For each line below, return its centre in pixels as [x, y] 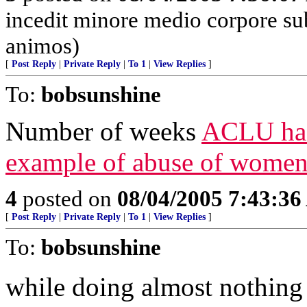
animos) [42, 46]
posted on [67, 198]
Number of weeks [103, 131]
